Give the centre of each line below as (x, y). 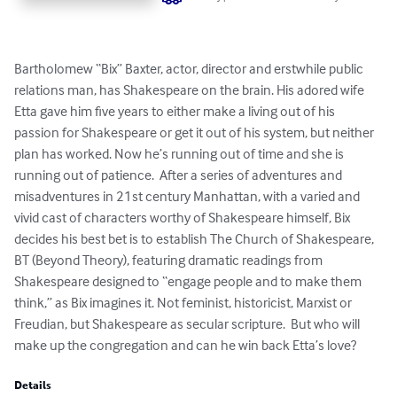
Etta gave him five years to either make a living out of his (176, 111)
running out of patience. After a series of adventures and (179, 175)
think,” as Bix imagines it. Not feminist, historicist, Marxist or (184, 303)
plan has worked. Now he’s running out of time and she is (180, 154)
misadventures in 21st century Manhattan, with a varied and (188, 196)
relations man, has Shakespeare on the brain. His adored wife (191, 90)
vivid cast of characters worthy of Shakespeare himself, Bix (183, 218)
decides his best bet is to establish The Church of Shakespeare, (195, 239)
